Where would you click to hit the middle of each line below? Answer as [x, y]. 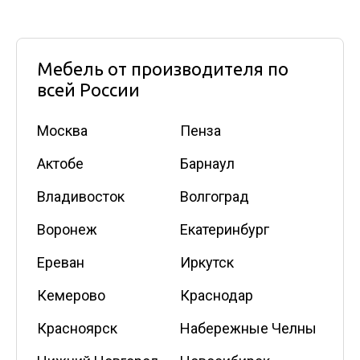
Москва [62, 131]
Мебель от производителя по [163, 69]
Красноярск [77, 329]
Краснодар [217, 296]
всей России [88, 90]
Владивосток [81, 197]
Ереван [61, 263]
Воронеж [67, 230]
